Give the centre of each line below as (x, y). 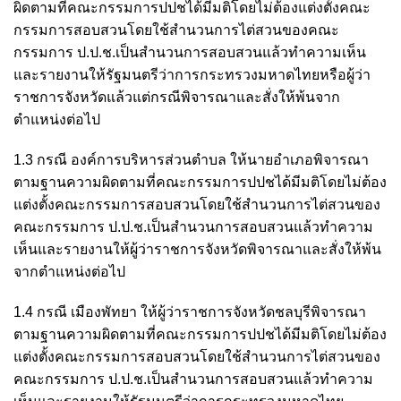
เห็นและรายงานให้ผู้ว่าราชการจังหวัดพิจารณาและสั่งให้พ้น (197, 249)
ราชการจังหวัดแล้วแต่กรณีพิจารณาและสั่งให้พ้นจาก (177, 97)
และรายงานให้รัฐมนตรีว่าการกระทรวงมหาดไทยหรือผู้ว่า (192, 74)
